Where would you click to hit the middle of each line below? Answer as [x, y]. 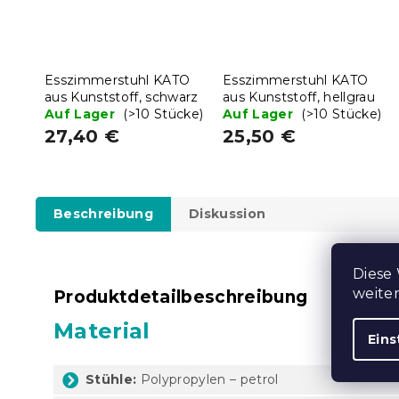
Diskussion [228, 213]
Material [102, 330]
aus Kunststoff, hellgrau [299, 97]
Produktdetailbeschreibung [181, 297]
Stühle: [111, 379]
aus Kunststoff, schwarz [122, 97]
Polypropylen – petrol [208, 379]
